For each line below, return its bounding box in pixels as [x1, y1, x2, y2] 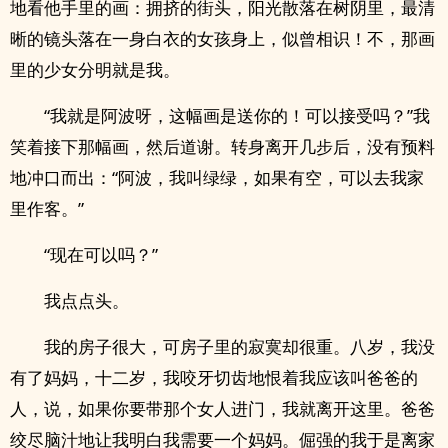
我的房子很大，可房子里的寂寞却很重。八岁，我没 [44, 335, 435, 358]
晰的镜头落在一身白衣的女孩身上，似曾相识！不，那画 [10, 27, 435, 50]
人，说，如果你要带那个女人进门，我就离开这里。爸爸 [10, 397, 435, 420]
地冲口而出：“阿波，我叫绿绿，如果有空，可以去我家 [10, 166, 424, 189]
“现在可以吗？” [44, 243, 158, 266]
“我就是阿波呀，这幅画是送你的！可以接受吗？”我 [44, 104, 430, 127]
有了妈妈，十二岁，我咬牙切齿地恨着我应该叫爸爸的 [10, 366, 418, 389]
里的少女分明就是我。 [10, 58, 180, 81]
